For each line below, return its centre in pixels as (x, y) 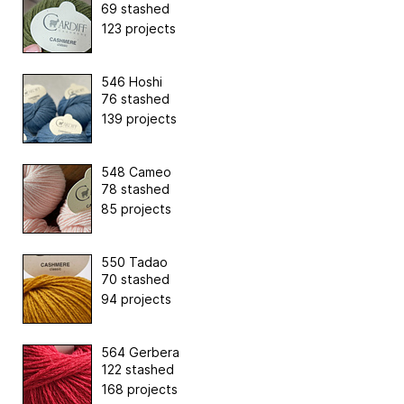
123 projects (138, 29)
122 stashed (138, 370)
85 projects (136, 209)
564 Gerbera (140, 353)
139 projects (139, 119)
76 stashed (135, 99)
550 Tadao (134, 262)
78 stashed (135, 189)
